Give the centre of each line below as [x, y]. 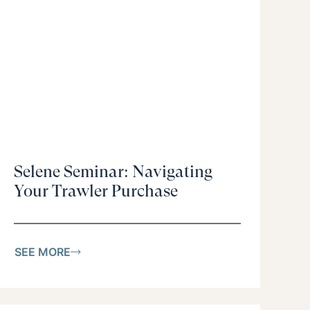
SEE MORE [43, 252]
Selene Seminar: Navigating [113, 172]
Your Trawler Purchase [96, 191]
